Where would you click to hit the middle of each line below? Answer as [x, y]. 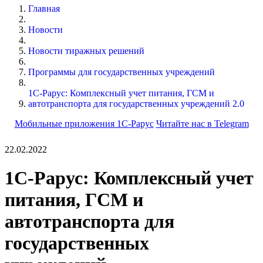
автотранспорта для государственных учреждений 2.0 [136, 103]
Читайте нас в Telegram [202, 123]
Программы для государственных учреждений [122, 72]
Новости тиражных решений [86, 50]
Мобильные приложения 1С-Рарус [84, 123]
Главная [44, 8]
